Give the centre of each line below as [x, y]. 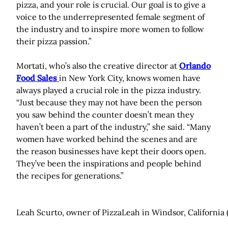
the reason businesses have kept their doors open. [111, 151]
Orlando [195, 66]
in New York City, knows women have [130, 78]
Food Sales [37, 78]
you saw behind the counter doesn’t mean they [105, 115]
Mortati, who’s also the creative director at [98, 66]
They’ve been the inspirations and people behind [109, 164]
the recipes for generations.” [70, 176]
